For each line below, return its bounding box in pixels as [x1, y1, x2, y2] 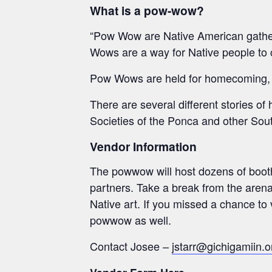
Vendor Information [90, 137, 197, 155]
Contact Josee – [90, 238, 172, 254]
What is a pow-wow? [90, 2, 204, 19]
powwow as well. [90, 212, 171, 228]
